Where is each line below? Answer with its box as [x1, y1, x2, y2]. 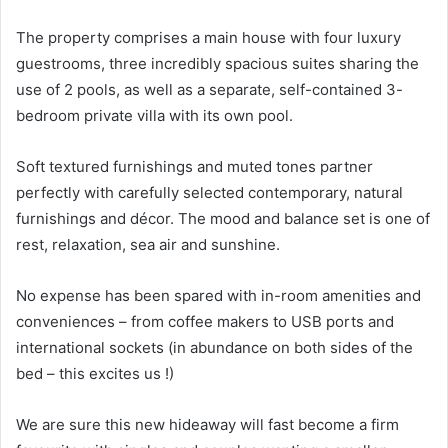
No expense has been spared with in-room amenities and [16, 285, 421, 305]
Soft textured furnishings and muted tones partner [16, 156, 373, 176]
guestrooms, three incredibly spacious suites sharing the [16, 53, 419, 73]
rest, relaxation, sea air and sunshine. [16, 234, 280, 254]
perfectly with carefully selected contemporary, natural [16, 182, 403, 202]
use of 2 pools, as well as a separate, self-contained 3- [16, 79, 403, 99]
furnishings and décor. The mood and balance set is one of [16, 208, 430, 228]
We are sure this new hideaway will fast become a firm [16, 414, 399, 434]
